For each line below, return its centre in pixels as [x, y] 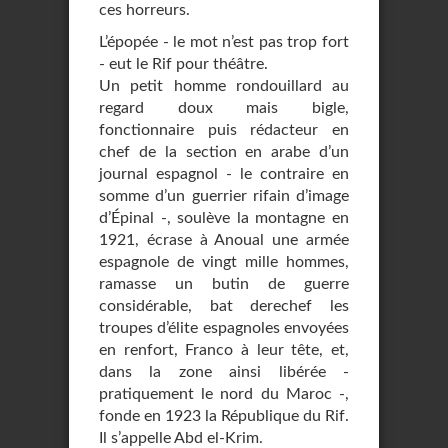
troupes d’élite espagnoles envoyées [224, 328]
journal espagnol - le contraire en [224, 174]
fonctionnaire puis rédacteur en [224, 130]
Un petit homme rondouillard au [224, 86]
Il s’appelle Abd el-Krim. [181, 438]
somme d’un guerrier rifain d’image [224, 196]
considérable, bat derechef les [224, 306]
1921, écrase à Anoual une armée [224, 240]
